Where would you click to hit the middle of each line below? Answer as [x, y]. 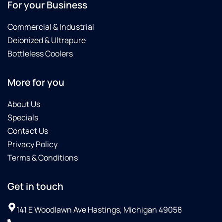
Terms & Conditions [43, 158]
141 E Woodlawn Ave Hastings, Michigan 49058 [99, 210]
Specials [23, 118]
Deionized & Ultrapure [47, 40]
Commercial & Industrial [51, 27]
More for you [36, 83]
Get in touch [35, 187]
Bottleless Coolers [40, 54]
